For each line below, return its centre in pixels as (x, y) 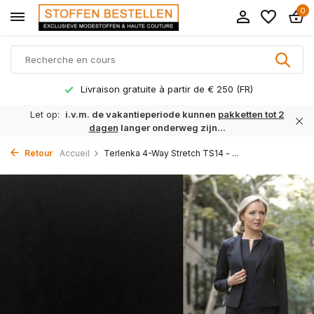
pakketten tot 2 (251, 114)
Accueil (75, 153)
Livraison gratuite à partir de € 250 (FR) (165, 89)
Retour (37, 153)
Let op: (46, 114)
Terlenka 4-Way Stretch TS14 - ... (171, 153)
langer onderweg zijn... (172, 127)
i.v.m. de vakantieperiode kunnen (141, 114)
